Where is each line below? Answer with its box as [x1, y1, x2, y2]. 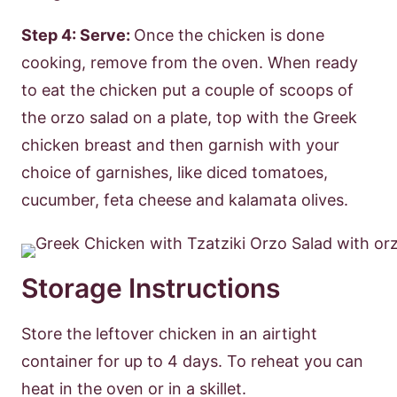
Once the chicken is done [134, 25, 324, 44]
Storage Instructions [21, 271, 280, 304]
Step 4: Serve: [21, 25, 134, 44]
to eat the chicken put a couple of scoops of [21, 80, 354, 99]
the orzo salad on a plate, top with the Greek [21, 107, 357, 127]
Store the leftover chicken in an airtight [21, 323, 317, 343]
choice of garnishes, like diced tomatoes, [21, 162, 328, 182]
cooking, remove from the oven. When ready [21, 52, 358, 72]
